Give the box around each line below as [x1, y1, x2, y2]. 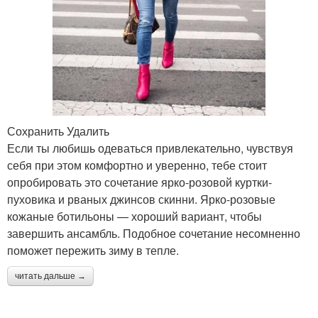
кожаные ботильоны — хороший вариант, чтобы [7, 208, 262, 225]
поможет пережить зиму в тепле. [7, 242, 179, 259]
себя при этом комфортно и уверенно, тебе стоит [7, 157, 267, 174]
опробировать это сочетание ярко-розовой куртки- [7, 174, 272, 191]
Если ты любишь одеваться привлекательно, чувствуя [7, 140, 293, 157]
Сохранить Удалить [7, 123, 109, 140]
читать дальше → [15, 271, 86, 282]
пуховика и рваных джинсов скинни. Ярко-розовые [7, 191, 275, 208]
